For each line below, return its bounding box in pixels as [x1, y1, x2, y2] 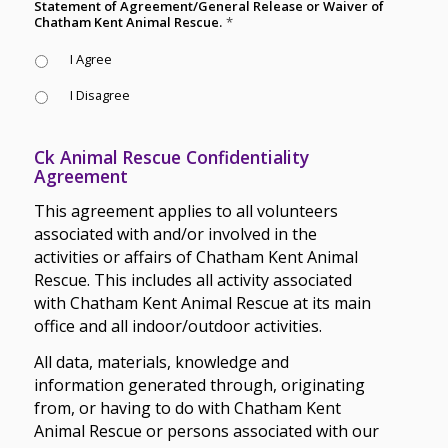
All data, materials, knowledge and [33, 351, 289, 374]
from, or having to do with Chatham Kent [33, 397, 341, 420]
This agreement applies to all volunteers [33, 199, 338, 222]
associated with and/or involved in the [33, 222, 317, 245]
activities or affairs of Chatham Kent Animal [33, 245, 358, 268]
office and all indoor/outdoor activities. [33, 314, 322, 337]
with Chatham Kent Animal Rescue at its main [33, 291, 371, 314]
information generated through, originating [33, 374, 365, 397]
